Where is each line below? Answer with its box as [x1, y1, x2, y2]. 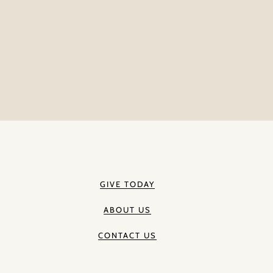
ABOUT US [104, 205, 152, 215]
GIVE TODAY [100, 179, 155, 190]
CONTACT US [98, 230, 157, 241]
